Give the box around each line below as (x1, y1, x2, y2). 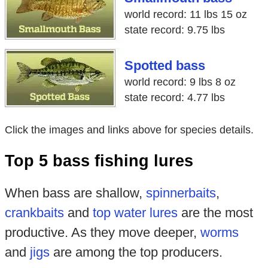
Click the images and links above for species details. (4, 124, 254, 136)
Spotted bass (124, 59, 205, 74)
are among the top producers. (49, 245, 223, 260)
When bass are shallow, (4, 185, 146, 201)
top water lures (92, 205, 178, 221)
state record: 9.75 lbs (124, 23, 225, 36)
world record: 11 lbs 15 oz (124, 8, 247, 20)
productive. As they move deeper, (4, 225, 200, 240)
